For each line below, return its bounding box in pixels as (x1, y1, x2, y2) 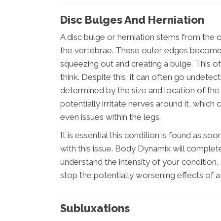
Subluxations (60, 202, 130, 215)
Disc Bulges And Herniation (60, 13, 204, 26)
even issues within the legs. (60, 112, 161, 122)
